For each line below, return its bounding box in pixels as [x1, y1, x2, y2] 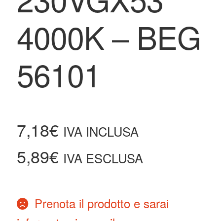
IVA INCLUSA [63, 122, 139, 141]
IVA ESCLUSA [63, 149, 143, 167]
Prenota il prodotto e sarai [34, 194, 169, 212]
